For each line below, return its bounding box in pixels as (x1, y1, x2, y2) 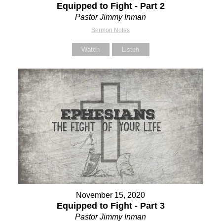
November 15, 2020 (76, 191, 145, 200)
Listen (122, 46, 139, 54)
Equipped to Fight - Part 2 (56, 1, 165, 11)
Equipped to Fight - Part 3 (56, 201, 165, 211)
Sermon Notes (91, 27, 130, 34)
